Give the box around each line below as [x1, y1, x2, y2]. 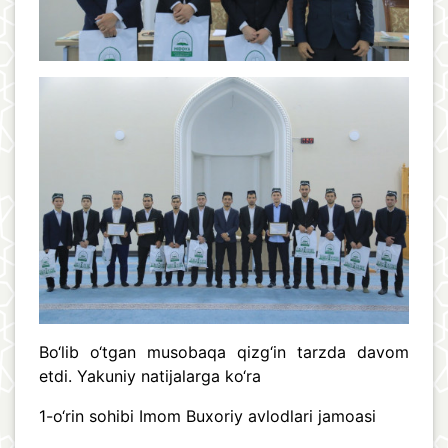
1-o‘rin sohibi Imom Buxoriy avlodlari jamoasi [39, 406, 376, 427]
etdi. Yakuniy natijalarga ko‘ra [39, 366, 261, 387]
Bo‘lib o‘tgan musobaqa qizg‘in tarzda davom [39, 342, 409, 363]
